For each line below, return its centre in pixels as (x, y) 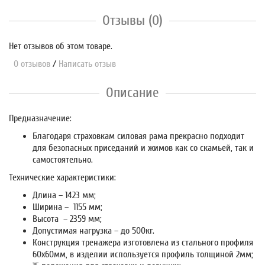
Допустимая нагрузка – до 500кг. (93, 230)
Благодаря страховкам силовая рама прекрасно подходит (138, 136)
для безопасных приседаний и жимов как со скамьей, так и (143, 148)
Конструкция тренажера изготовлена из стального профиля (143, 242)
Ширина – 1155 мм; (67, 207)
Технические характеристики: (62, 177)
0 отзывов (30, 64)
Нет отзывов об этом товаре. (61, 46)
